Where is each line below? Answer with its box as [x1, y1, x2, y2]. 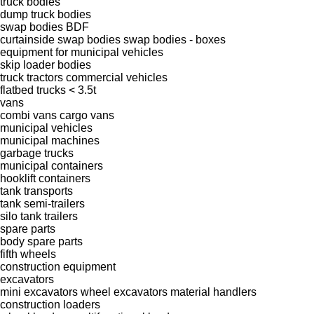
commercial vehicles [66, 71, 168, 83]
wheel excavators [81, 285, 168, 298]
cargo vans [60, 109, 114, 121]
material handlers [170, 285, 257, 298]
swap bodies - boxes [123, 33, 226, 46]
